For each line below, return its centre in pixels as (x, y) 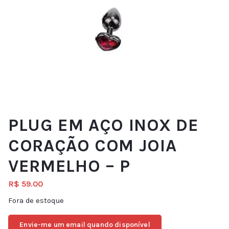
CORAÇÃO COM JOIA (93, 146)
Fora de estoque (36, 201)
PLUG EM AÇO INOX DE (104, 125)
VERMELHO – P (69, 166)
